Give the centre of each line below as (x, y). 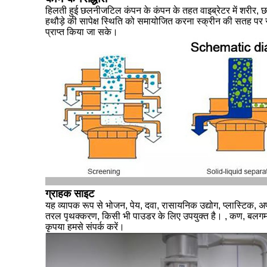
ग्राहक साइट (70, 194)
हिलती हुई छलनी (73, 10)
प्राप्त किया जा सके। (82, 32)
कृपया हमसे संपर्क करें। (85, 227)
